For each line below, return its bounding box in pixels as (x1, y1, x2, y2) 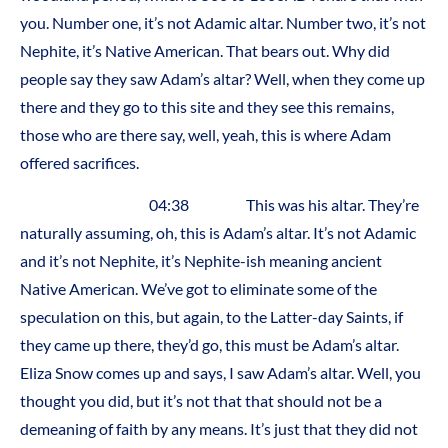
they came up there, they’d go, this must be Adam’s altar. (20, 335, 399, 355)
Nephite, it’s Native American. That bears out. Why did (20, 40, 390, 60)
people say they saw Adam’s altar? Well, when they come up (20, 68, 425, 88)
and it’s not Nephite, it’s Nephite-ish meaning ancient (20, 251, 382, 271)
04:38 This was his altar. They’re (20, 195, 419, 215)
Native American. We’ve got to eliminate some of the (20, 279, 377, 299)
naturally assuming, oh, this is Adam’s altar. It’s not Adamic (20, 223, 416, 243)
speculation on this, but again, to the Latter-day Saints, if (20, 307, 403, 327)
